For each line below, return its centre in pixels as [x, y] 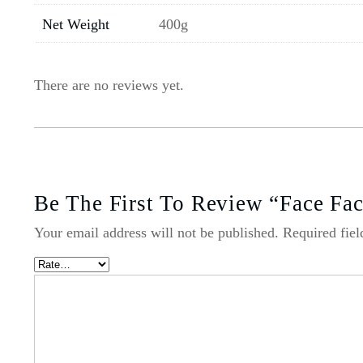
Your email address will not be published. [156, 233]
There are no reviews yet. [109, 85]
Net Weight [76, 25]
